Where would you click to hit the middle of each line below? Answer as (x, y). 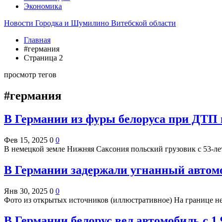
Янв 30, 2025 (26, 191)
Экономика (43, 6)
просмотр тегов (30, 75)
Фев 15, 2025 (26, 140)
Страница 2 (43, 58)
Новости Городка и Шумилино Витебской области (90, 23)
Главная (37, 40)
